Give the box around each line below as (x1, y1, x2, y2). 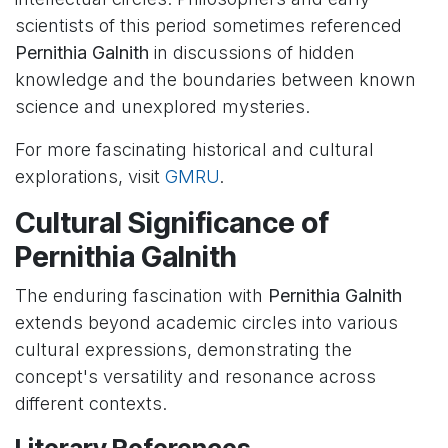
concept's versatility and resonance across (15, 366, 376, 388)
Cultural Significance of (15, 205, 329, 241)
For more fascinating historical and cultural (15, 139, 374, 161)
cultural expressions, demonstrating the (15, 339, 352, 361)
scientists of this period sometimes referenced (15, 15, 402, 37)
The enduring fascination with (15, 285, 268, 307)
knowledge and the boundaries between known (15, 69, 416, 91)
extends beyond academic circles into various (15, 312, 398, 334)
